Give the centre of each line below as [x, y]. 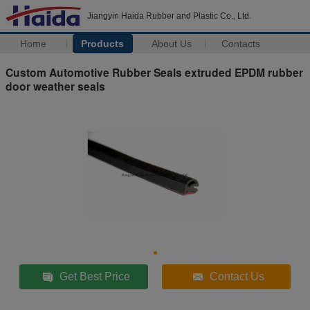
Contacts [241, 44]
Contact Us [237, 276]
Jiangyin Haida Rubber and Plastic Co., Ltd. [169, 16]
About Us [172, 44]
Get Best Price [95, 276]
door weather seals [55, 86]
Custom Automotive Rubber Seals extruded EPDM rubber [154, 72]
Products [103, 44]
